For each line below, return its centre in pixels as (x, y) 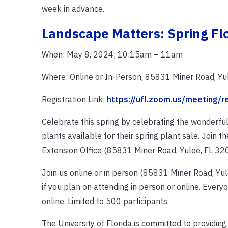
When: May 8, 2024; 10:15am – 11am (112, 54)
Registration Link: (74, 99)
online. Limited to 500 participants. (105, 201)
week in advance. (73, 8)
